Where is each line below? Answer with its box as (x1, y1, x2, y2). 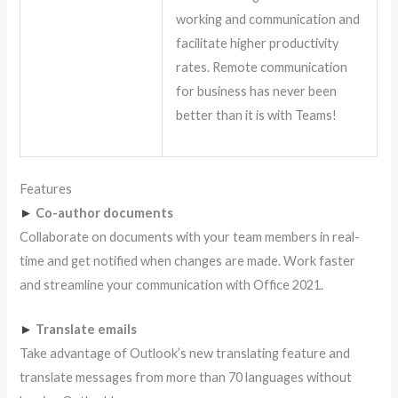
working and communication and (176, 12, 361, 28)
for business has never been (176, 84, 338, 99)
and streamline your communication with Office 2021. (20, 277, 324, 293)
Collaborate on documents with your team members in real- (20, 229, 361, 245)
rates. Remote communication (176, 60, 348, 76)
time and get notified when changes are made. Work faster (20, 253, 356, 269)
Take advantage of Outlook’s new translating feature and (20, 346, 351, 362)
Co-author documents (36, 205, 174, 221)
